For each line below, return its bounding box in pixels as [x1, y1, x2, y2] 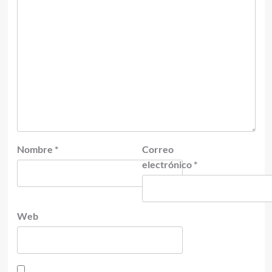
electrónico [142, 158, 194, 171]
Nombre [16, 143, 55, 155]
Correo [142, 143, 174, 155]
